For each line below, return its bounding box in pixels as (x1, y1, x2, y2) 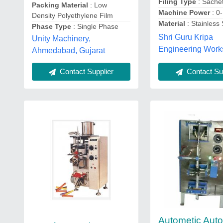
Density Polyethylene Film (32, 11, 113, 19)
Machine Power (158, 8, 213, 16)
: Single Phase (71, 22, 118, 30)
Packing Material (32, 1, 88, 9)
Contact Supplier (58, 67, 114, 76)
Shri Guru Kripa (158, 32, 214, 41)
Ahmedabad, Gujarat (32, 46, 105, 55)
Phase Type (32, 22, 71, 30)
